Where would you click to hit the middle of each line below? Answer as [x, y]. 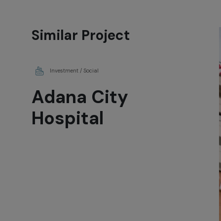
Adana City [80, 97]
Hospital [68, 118]
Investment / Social [74, 70]
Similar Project [81, 35]
